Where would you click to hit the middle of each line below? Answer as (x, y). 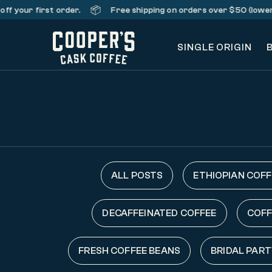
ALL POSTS (137, 175)
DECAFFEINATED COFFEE (159, 213)
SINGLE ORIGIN (215, 47)
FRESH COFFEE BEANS (130, 251)
